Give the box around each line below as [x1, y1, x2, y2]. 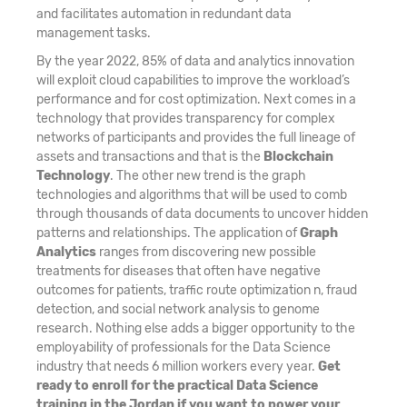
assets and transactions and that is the [36, 148, 263, 164]
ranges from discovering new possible [96, 243, 316, 260]
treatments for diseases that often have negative [36, 263, 321, 279]
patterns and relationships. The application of [36, 224, 300, 241]
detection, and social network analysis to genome [36, 301, 320, 317]
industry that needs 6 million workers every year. [36, 358, 318, 374]
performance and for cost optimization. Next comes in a [36, 91, 356, 107]
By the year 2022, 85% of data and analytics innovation [36, 53, 354, 69]
